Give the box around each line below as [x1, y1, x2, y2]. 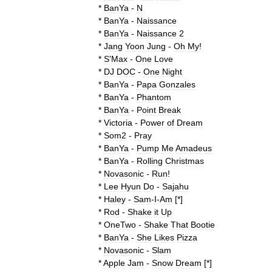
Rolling [137, 156, 163, 166]
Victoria [104, 118, 132, 127]
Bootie [191, 220, 215, 229]
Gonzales [159, 80, 195, 89]
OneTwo [104, 220, 136, 229]
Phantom [137, 92, 171, 102]
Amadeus [175, 143, 212, 153]
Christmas [165, 156, 204, 166]
